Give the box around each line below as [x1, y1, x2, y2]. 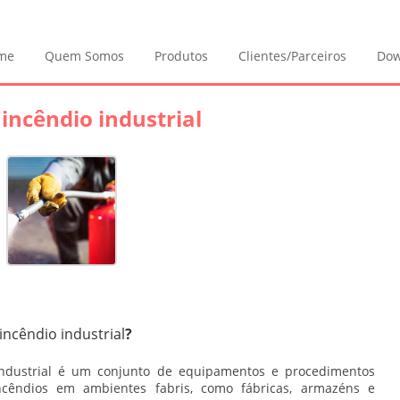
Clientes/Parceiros [238, 47, 346, 64]
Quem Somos [45, 47, 124, 64]
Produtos [154, 47, 208, 64]
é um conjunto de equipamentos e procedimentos [51, 362, 376, 379]
